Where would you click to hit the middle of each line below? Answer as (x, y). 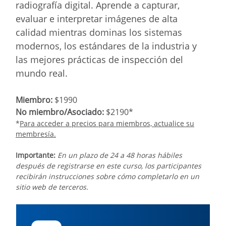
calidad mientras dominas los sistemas (99, 32)
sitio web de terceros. (52, 187)
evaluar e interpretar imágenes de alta (97, 18)
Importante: (36, 155)
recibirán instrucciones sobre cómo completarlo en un (107, 176)
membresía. (36, 134)
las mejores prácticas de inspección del (99, 59)
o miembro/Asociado (62, 112)
